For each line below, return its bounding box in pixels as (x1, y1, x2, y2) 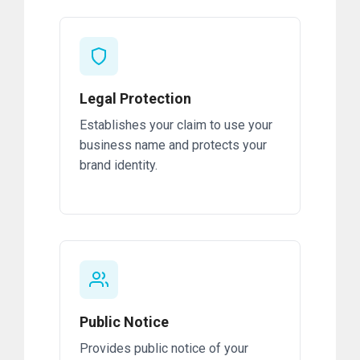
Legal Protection (80, 90, 191, 108)
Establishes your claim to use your (80, 117, 272, 133)
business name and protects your (80, 137, 267, 153)
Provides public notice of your (80, 341, 248, 357)
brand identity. (80, 157, 157, 174)
